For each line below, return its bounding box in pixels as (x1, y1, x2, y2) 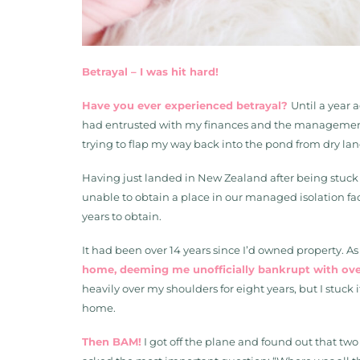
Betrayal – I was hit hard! (82, 65, 222, 78)
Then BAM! (82, 335, 141, 348)
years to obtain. (82, 210, 164, 223)
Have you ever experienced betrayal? (82, 99, 291, 112)
